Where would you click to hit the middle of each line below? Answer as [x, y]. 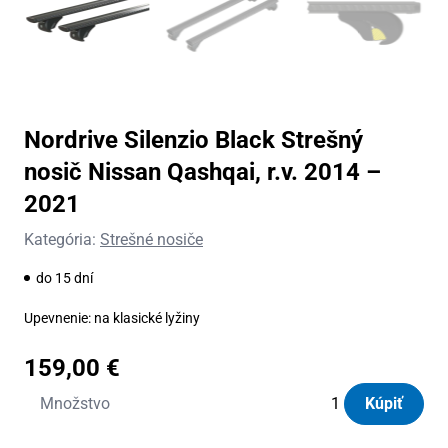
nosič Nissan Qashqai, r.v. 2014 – [202, 172]
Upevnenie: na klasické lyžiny [112, 318]
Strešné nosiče [151, 240]
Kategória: [62, 240]
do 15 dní [64, 278]
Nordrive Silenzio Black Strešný [193, 140]
